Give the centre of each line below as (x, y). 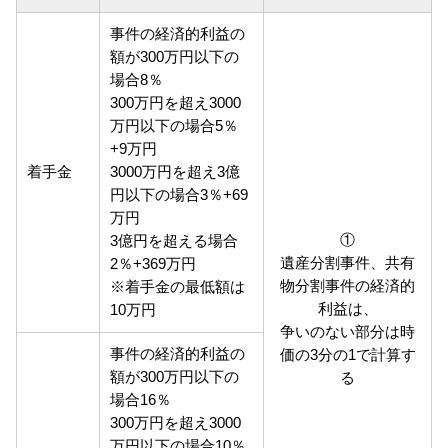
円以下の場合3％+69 (179, 195)
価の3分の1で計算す (347, 355)
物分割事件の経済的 (347, 286)
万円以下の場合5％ (174, 126)
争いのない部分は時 (347, 332)
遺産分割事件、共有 (347, 263)
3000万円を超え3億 (175, 172)
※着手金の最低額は (178, 287)
